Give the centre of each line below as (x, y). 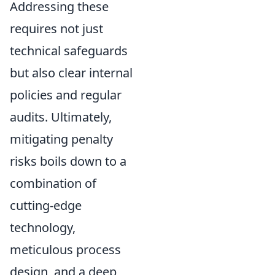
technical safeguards (69, 51)
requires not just (56, 29)
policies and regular (66, 95)
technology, (43, 228)
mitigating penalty (61, 139)
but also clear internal (71, 73)
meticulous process (65, 250)
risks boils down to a (68, 161)
